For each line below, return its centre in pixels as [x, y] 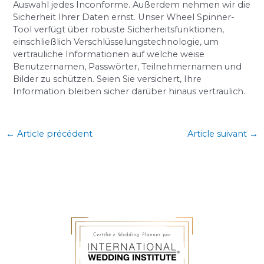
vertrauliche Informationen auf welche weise [109, 55]
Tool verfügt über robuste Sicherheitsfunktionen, [119, 30]
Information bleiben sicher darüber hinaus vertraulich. [129, 92]
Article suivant [219, 134]
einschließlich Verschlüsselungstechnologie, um [116, 42]
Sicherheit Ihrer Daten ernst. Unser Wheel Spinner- [124, 17]
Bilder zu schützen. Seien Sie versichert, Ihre [108, 79]
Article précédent [53, 134]
